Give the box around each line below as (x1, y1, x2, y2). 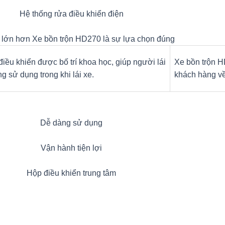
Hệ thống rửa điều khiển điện (19, 10, 124, 19)
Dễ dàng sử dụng (40, 119, 102, 128)
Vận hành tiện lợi (41, 144, 102, 153)
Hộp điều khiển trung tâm (27, 169, 116, 178)
